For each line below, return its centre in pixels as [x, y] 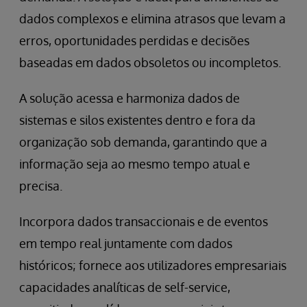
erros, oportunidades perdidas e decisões [134, 41]
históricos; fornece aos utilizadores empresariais [153, 266]
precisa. [41, 186]
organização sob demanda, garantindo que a [143, 142]
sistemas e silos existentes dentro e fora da [137, 120]
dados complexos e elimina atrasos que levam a [152, 19]
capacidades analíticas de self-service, [125, 287]
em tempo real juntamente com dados [126, 244]
